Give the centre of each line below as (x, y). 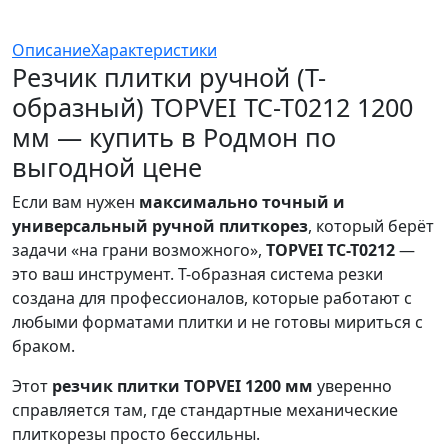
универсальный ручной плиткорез (160, 226)
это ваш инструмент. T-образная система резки (197, 274)
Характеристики (154, 50)
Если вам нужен (75, 202)
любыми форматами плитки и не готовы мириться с (217, 322)
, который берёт (371, 226)
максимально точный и (242, 202)
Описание (51, 50)
